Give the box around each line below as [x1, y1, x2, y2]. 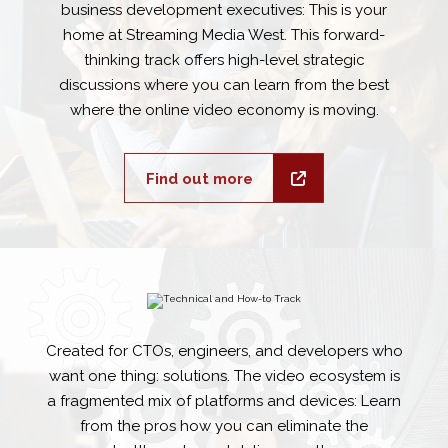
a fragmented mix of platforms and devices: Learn [47, 392, 401, 410]
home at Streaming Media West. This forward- [63, 26, 385, 44]
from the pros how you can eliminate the [80, 417, 368, 435]
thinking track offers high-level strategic [83, 51, 365, 69]
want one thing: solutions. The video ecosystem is [48, 367, 400, 385]
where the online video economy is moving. [69, 101, 379, 119]
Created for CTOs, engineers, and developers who [45, 342, 403, 360]
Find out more [145, 170, 253, 188]
